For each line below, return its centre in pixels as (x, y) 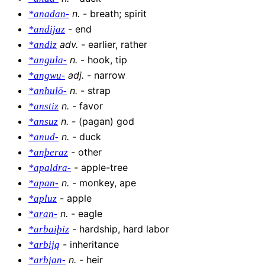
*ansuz (43, 122)
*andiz (43, 45)
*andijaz (47, 30)
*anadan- (49, 14)
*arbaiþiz (49, 230)
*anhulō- (48, 91)
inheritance (94, 245)
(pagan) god (106, 122)
